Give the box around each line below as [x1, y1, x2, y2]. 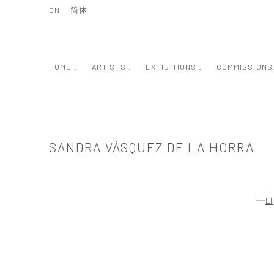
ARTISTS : [91, 62, 131, 72]
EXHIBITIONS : [145, 62, 202, 72]
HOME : [49, 62, 78, 72]
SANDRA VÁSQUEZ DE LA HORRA [49, 139, 255, 155]
